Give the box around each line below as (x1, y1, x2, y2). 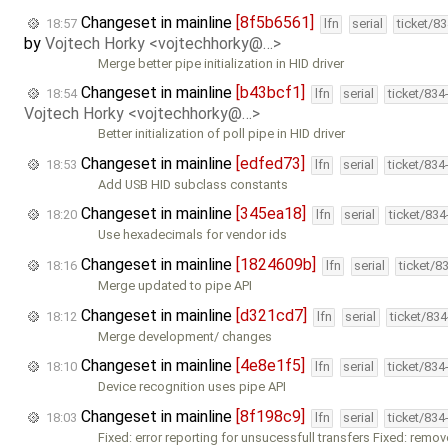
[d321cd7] (236, 305, 307, 325)
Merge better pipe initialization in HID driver (98, 55, 345, 71)
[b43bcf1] (236, 83, 305, 103)
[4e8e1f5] (236, 356, 305, 376)
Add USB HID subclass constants (98, 176, 289, 192)
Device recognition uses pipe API (98, 379, 287, 395)
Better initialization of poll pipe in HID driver (98, 126, 346, 142)
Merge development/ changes (98, 328, 273, 344)
